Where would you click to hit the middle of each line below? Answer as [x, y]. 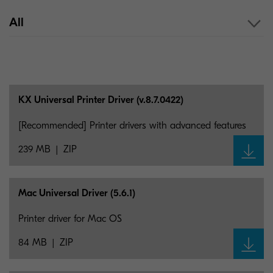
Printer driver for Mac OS [70, 219]
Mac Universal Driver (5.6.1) [77, 193]
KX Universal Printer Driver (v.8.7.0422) [101, 100]
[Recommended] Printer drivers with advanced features [132, 126]
